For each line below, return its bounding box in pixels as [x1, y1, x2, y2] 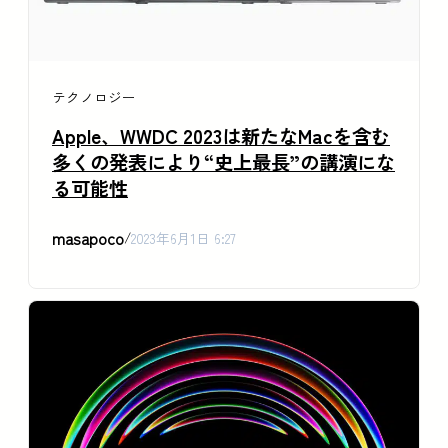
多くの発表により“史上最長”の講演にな [52, 147, 395, 176]
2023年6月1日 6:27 [131, 227, 236, 248]
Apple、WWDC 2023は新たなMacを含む [52, 121, 390, 150]
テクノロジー [52, 86, 136, 107]
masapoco [52, 225, 124, 250]
